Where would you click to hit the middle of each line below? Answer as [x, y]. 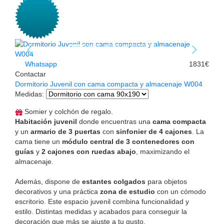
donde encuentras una [115, 121]
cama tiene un [38, 141]
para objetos [166, 181]
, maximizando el [163, 151]
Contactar [30, 74]
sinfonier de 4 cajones [154, 131]
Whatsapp [40, 64]
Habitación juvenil [46, 121]
